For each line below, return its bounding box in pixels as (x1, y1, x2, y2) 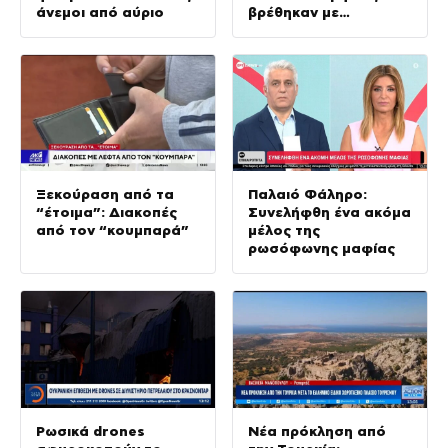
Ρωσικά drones (36, 422, 145, 439)
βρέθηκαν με (248, 3, 339, 20)
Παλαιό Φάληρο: (248, 186, 367, 203)
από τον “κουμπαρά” (36, 222, 189, 239)
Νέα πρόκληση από (248, 422, 386, 439)
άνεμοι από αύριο (36, 3, 164, 20)
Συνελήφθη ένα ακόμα (248, 204, 411, 221)
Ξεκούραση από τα (36, 186, 174, 203)
